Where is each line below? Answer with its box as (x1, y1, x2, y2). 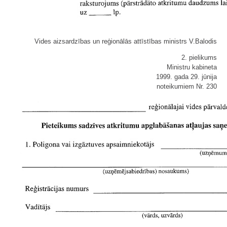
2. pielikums (181, 54, 217, 61)
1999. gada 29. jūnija (156, 73, 217, 81)
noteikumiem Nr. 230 (157, 83, 217, 90)
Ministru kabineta (167, 63, 217, 71)
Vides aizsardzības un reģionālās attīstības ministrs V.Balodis (34, 37, 217, 45)
